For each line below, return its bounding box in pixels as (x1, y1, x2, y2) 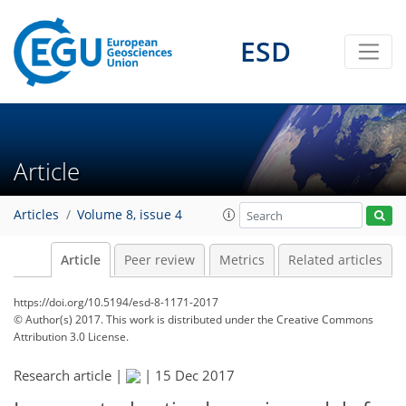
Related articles (288, 252, 382, 268)
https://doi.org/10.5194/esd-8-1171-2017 (14, 295, 218, 310)
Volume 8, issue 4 (77, 207, 182, 224)
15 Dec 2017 (155, 366, 235, 384)
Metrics (218, 252, 265, 268)
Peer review (124, 252, 195, 268)
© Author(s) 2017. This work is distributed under (14, 312, 257, 327)
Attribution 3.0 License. (14, 329, 129, 344)
